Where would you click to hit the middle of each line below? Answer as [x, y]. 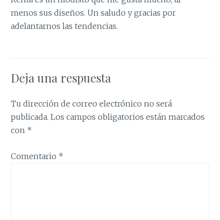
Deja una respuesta [61, 77]
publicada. [30, 117]
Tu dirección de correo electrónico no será [92, 103]
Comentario [35, 156]
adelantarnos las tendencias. [65, 26]
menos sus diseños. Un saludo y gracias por [94, 13]
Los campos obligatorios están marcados [128, 117]
